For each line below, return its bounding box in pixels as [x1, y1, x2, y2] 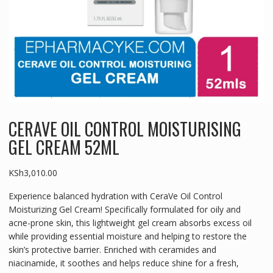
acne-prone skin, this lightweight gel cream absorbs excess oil [8, 217, 252, 229]
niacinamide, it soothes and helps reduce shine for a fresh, [8, 257, 239, 269]
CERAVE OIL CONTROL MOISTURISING [8, 116, 241, 142]
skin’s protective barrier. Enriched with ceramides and [8, 244, 216, 256]
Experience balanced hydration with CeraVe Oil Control [8, 190, 222, 202]
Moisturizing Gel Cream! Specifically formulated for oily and [8, 204, 241, 216]
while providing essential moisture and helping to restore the [8, 230, 247, 243]
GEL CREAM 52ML [8, 135, 119, 160]
